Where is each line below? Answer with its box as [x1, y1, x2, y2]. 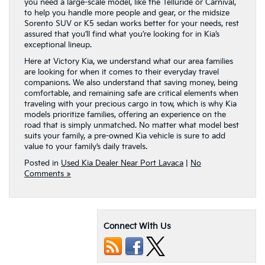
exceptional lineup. [24, 40, 92, 50]
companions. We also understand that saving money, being [24, 78, 238, 88]
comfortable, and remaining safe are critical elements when [24, 89, 238, 98]
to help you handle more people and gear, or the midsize [24, 8, 230, 18]
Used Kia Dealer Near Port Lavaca [61, 159, 183, 168]
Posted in [24, 159, 61, 168]
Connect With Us [104, 221, 171, 231]
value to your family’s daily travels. [24, 142, 147, 151]
